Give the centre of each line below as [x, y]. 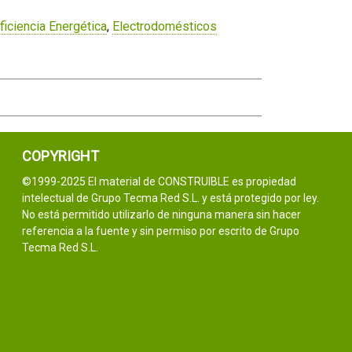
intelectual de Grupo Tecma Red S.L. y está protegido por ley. [170, 198]
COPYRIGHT [60, 156]
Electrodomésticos [164, 26]
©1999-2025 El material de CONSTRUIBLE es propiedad [159, 181]
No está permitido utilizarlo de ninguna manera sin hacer [161, 214]
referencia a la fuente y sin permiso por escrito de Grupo [161, 231]
